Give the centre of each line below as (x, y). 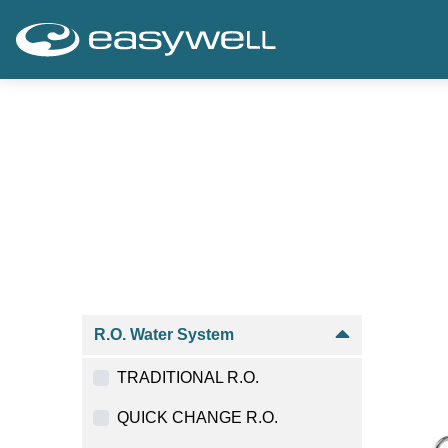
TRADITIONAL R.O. (188, 377)
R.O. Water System (164, 334)
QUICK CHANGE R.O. (197, 417)
